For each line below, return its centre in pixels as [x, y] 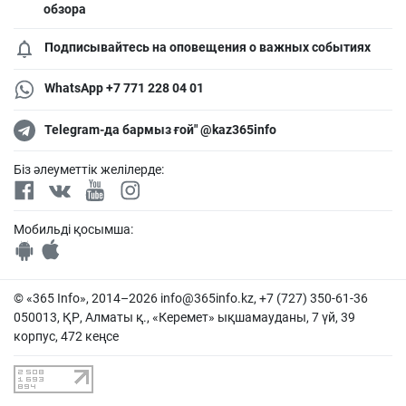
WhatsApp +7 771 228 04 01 [124, 87]
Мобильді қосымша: [73, 229]
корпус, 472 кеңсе [66, 336]
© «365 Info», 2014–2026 [87, 298]
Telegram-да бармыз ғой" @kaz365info [160, 130]
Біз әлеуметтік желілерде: [89, 169]
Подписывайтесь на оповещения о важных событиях [208, 47]
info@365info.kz [207, 298]
